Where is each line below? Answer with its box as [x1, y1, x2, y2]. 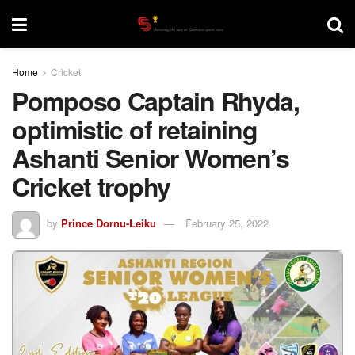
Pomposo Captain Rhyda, [12, 82, 300, 119]
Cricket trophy [12, 168, 171, 204]
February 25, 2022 [185, 215, 269, 231]
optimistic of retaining [12, 111, 258, 147]
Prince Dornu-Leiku [61, 215, 156, 231]
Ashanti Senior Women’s [12, 139, 289, 176]
